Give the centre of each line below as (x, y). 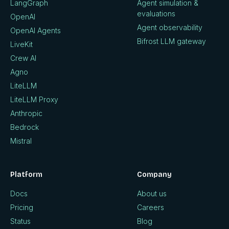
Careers (151, 207)
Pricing (22, 207)
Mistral (21, 141)
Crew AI (23, 58)
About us (152, 193)
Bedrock (25, 127)
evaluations (156, 13)
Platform (26, 174)
